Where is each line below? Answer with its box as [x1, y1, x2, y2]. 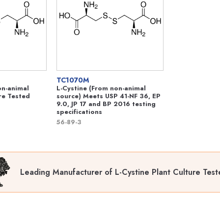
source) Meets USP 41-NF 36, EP [56, 91, 161, 101]
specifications [56, 107, 102, 116]
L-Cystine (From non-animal [56, 83, 146, 93]
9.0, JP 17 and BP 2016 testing [56, 99, 156, 109]
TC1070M [56, 75, 89, 85]
